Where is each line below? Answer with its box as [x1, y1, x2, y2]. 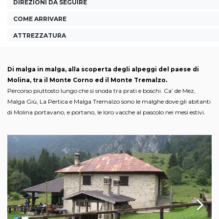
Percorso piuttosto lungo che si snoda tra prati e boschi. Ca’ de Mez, [7, 87, 196, 94]
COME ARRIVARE [13, 15, 66, 22]
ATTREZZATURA [13, 32, 66, 39]
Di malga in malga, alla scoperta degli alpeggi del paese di [7, 65, 199, 73]
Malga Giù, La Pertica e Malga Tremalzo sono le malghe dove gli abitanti [7, 97, 211, 105]
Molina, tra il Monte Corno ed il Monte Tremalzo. [7, 76, 167, 84]
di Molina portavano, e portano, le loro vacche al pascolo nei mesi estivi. [7, 108, 205, 116]
